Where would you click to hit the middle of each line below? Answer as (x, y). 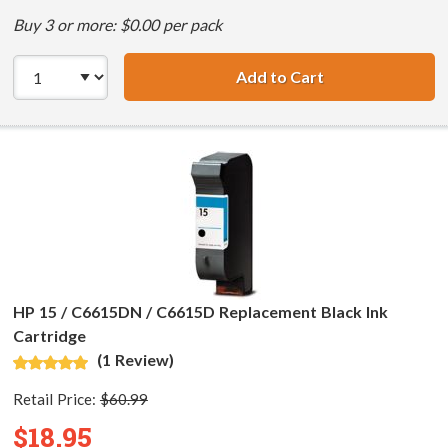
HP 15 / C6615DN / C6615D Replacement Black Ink (200, 312)
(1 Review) (135, 360)
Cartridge (49, 336)
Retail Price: (56, 399)
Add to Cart (279, 77)
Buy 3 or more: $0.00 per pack (117, 25)
